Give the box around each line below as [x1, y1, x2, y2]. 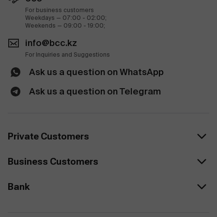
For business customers [25, 6, 94, 14]
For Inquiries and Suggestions [25, 51, 110, 58]
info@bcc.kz [25, 37, 77, 48]
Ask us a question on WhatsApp [29, 66, 164, 77]
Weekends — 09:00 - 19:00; [25, 22, 105, 29]
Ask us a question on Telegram [29, 86, 161, 97]
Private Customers [8, 131, 89, 141]
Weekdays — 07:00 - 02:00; [25, 14, 107, 21]
